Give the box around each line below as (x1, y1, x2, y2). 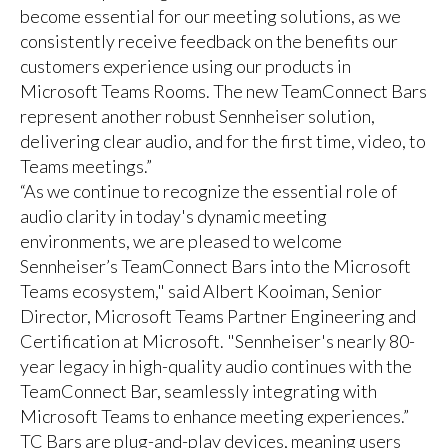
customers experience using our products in (19, 55, 351, 78)
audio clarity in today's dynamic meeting (19, 205, 327, 228)
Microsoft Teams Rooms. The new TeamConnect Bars (19, 80, 427, 103)
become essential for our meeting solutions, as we (19, 5, 401, 28)
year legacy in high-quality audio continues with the (19, 355, 412, 378)
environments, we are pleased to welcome (19, 230, 342, 253)
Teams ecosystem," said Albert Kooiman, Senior (19, 280, 382, 303)
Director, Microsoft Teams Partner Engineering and (19, 305, 416, 328)
